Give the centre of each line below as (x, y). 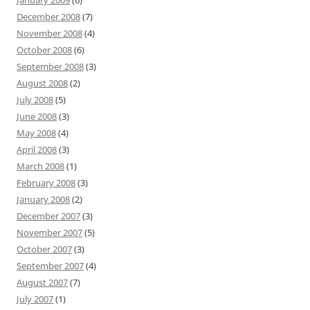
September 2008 (50, 66)
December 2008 (48, 16)
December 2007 (48, 216)
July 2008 (35, 99)
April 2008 (37, 149)
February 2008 (46, 182)
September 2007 (50, 265)
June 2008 (37, 116)
